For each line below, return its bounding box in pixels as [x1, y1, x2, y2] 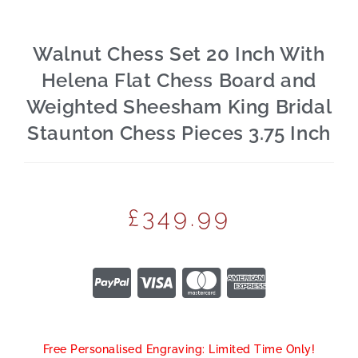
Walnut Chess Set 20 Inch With [33, 42, 325, 66]
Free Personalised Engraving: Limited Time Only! [42, 342, 316, 356]
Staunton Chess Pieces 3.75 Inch [27, 121, 331, 145]
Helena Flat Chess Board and [41, 68, 317, 92]
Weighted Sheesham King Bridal [26, 94, 332, 118]
